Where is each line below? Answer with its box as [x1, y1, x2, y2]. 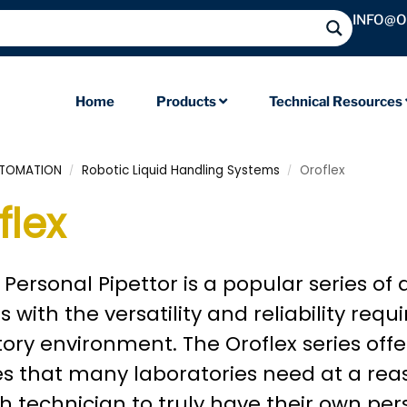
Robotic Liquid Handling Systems [81, 162, 280, 179]
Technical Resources [269, 93, 405, 110]
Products [156, 93, 219, 110]
